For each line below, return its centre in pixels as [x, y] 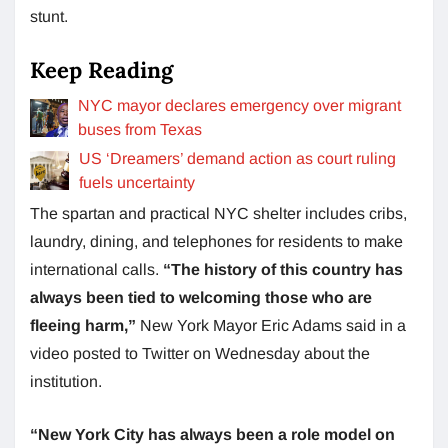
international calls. [96, 269]
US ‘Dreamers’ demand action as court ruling [237, 158]
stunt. [49, 16]
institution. [66, 381]
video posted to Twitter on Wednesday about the [200, 353]
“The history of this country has [283, 269]
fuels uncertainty [136, 182]
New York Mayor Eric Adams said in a [273, 325]
